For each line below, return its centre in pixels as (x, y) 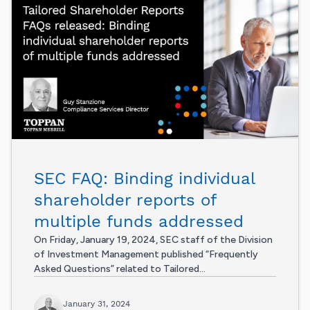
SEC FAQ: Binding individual (144, 179)
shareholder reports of (125, 200)
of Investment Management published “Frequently (146, 255)
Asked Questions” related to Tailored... (120, 269)
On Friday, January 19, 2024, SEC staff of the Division (153, 240)
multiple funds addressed (139, 222)
